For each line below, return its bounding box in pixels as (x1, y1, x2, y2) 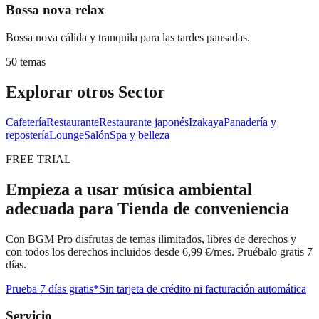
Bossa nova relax (6, 2, 105, 18)
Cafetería (6, 115, 46, 128)
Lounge (49, 128, 84, 141)
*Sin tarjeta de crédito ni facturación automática (93, 282, 306, 295)
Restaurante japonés (99, 115, 189, 128)
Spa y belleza (110, 128, 169, 141)
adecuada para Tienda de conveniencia (6, 199, 289, 218)
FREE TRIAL (6, 152, 71, 165)
